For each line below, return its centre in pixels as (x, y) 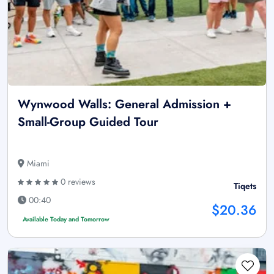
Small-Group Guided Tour (88, 122)
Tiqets (245, 186)
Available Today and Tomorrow (66, 219)
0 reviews (77, 181)
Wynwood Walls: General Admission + (124, 104)
